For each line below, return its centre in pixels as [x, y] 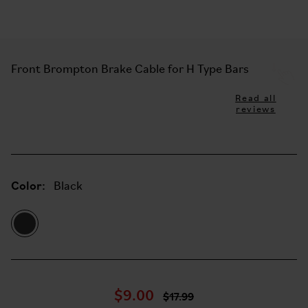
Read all [256, 99]
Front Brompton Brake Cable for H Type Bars [130, 70]
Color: [28, 185]
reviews [256, 110]
